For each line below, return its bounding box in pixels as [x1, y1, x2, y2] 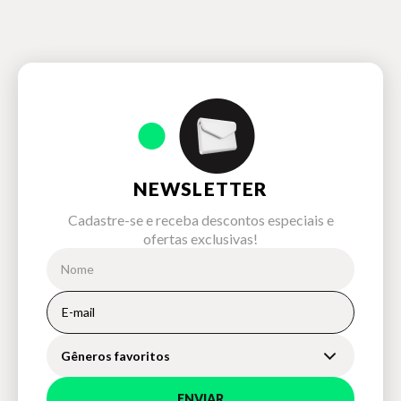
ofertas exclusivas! [143, 229, 258, 247]
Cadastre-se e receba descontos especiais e [67, 210, 334, 228]
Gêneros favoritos [61, 347, 170, 363]
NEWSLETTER [133, 176, 268, 200]
